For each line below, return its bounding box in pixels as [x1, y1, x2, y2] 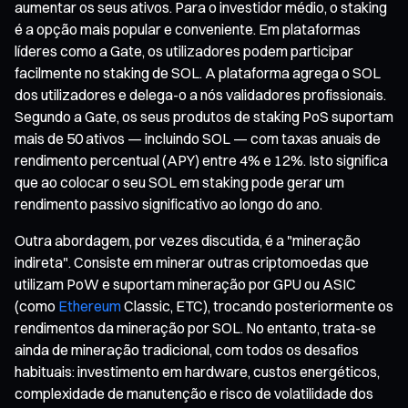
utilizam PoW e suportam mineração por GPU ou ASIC [15, 274, 356, 293]
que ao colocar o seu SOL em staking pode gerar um [15, 172, 344, 191]
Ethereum [58, 296, 121, 315]
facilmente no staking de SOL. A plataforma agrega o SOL [15, 63, 381, 82]
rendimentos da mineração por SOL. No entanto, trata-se [15, 318, 376, 337]
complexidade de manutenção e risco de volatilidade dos [15, 383, 373, 403]
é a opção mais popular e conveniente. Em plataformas [15, 19, 361, 38]
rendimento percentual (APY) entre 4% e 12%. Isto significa [15, 150, 388, 169]
